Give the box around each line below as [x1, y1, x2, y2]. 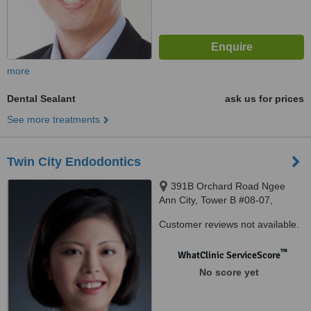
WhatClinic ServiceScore [177, 249, 280, 261]
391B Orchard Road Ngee [171, 180, 285, 192]
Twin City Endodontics [7, 155, 141, 169]
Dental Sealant [7, 93, 76, 104]
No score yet [199, 267, 259, 278]
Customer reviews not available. [159, 219, 299, 230]
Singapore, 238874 [159, 208, 243, 219]
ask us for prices [225, 93, 304, 104]
